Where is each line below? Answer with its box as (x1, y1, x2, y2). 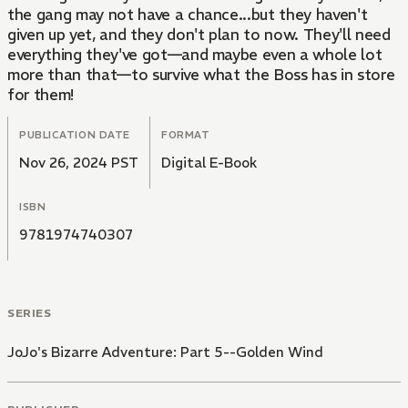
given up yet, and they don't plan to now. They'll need (7, 25, 391, 46)
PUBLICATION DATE (19, 128, 130, 142)
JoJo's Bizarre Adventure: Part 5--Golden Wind (7, 343, 323, 362)
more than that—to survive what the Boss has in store (7, 65, 395, 86)
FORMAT (161, 128, 210, 142)
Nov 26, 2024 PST (19, 154, 138, 172)
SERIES (7, 306, 52, 321)
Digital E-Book (161, 154, 257, 172)
